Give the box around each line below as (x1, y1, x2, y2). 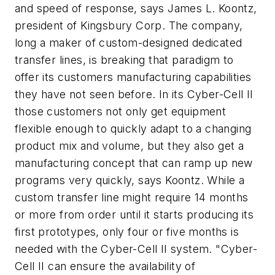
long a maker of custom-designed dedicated (15, 36, 242, 49)
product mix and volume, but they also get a (15, 139, 244, 152)
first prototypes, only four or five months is (15, 225, 239, 238)
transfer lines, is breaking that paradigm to (15, 53, 234, 66)
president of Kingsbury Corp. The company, (15, 19, 243, 32)
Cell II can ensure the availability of (15, 260, 196, 273)
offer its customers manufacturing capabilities (15, 71, 252, 83)
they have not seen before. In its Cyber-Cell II (15, 88, 254, 101)
